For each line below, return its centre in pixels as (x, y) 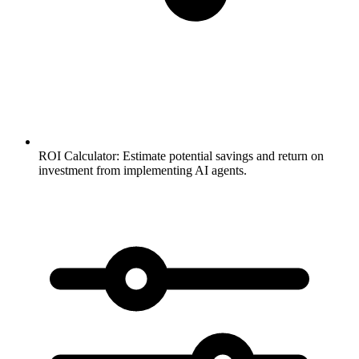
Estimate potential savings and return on (222, 155)
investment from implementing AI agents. (143, 170)
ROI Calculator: (79, 155)
